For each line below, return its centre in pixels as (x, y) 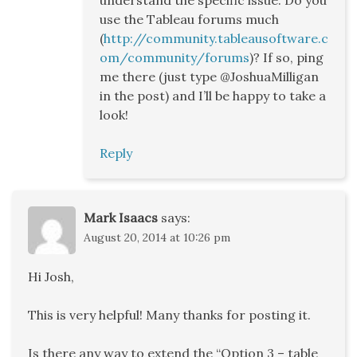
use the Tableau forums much (189, 20)
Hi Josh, (51, 277)
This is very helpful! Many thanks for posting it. (169, 315)
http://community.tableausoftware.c (216, 39)
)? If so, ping (286, 58)
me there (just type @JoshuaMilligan (209, 77)
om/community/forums (175, 58)
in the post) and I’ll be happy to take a (213, 96)
